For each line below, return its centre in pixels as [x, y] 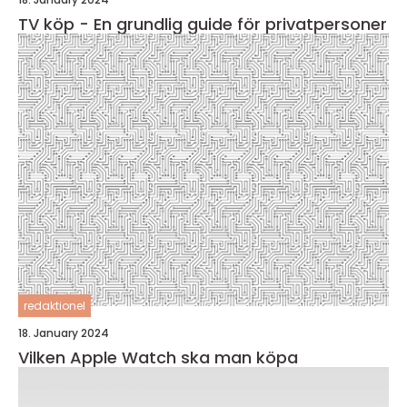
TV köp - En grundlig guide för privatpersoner [203, 25]
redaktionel [55, 306]
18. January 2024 [64, 333]
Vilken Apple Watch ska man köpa [158, 358]
